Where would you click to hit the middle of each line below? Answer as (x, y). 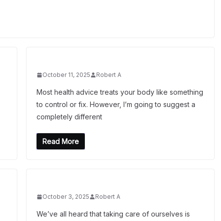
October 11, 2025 (66, 75)
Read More (60, 141)
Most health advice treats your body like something (120, 92)
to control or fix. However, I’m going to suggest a (116, 104)
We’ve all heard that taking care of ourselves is (113, 214)
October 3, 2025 (66, 197)
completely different (69, 117)
